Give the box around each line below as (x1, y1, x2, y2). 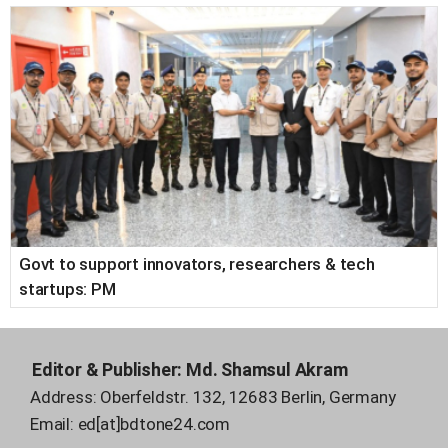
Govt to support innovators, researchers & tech (19, 253, 375, 274)
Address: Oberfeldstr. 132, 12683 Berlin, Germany (30, 386, 396, 407)
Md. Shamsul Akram (186, 358, 348, 380)
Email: (30, 413, 78, 434)
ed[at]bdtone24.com (77, 413, 231, 434)
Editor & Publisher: (32, 358, 187, 380)
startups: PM (19, 278, 116, 299)
